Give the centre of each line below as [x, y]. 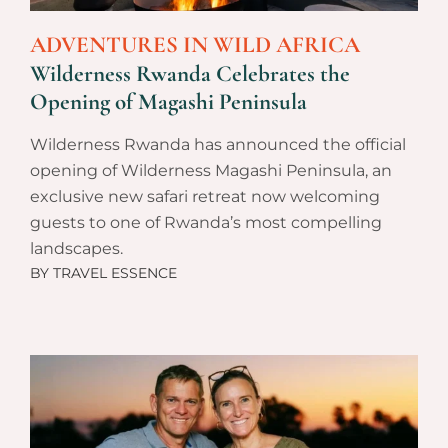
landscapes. [76, 248]
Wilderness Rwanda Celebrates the [190, 73]
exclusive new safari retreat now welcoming [205, 196]
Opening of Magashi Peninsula [168, 101]
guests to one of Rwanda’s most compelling [206, 222]
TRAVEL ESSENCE [113, 272]
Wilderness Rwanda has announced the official [218, 144]
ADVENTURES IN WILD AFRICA [195, 44]
